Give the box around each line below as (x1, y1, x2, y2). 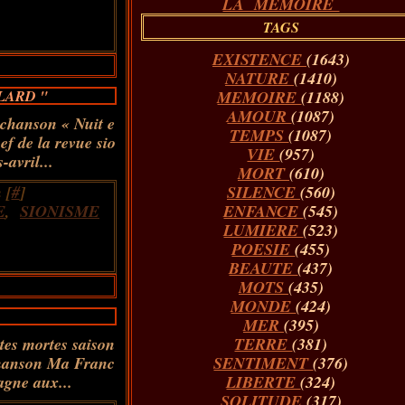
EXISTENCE (212, 48, 306, 71)
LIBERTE (226, 371, 301, 393)
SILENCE (226, 181, 300, 203)
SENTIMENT (213, 352, 314, 374)
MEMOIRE (217, 86, 302, 108)
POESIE (231, 238, 296, 260)
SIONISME (20, 200, 99, 222)
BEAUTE (229, 257, 298, 279)
